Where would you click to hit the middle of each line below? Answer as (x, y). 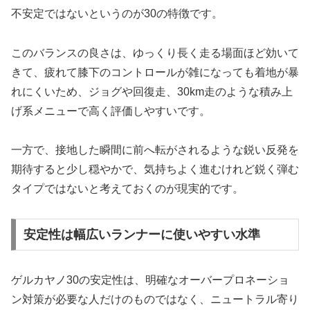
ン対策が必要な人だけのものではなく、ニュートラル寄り (155, 299)
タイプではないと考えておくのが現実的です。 (127, 189)
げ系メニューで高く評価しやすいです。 (111, 111)
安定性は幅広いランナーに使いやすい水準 (142, 235)
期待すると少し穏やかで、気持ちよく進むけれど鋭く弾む (155, 170)
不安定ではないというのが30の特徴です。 (117, 13)
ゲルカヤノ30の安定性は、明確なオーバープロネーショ (150, 280)
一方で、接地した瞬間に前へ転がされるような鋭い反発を (155, 150)
